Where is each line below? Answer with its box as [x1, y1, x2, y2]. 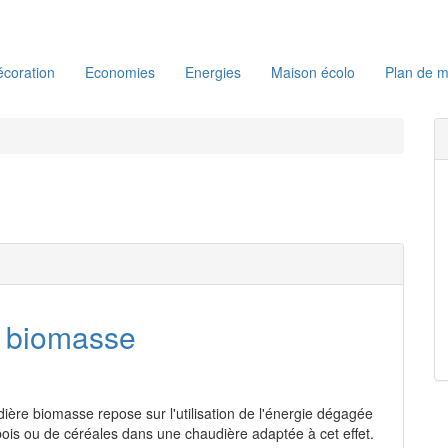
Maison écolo [271, 62, 355, 82]
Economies [85, 62, 155, 82]
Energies [185, 62, 241, 82]
